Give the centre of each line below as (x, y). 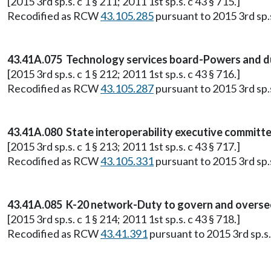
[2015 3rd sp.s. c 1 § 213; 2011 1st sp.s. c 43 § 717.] (124, 146)
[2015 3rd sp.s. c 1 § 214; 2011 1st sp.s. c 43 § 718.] (124, 219)
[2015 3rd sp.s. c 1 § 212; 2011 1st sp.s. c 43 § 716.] (124, 74)
